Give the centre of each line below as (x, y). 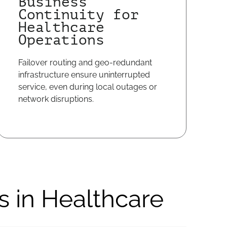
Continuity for (78, 15)
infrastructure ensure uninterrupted (84, 75)
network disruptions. (56, 99)
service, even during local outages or (87, 87)
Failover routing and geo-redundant (85, 63)
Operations (61, 40)
